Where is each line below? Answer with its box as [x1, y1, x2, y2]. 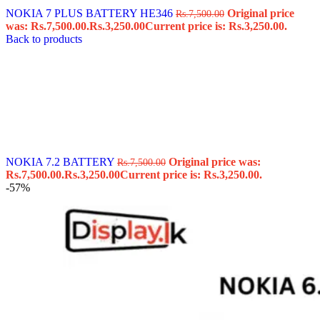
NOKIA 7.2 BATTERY [6, 155, 117, 168]
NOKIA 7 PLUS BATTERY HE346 [6, 6, 176, 19]
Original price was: [169, 155, 261, 168]
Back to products [6, 32, 82, 45]
